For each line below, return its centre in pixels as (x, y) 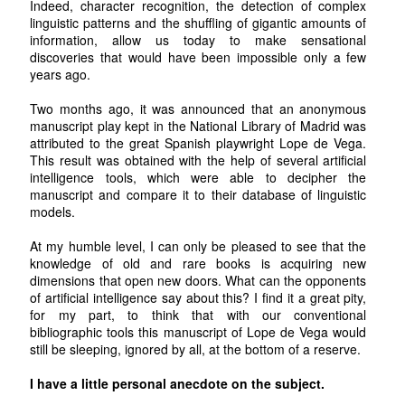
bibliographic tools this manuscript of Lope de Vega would (198, 331)
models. (53, 211)
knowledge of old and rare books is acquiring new (198, 263)
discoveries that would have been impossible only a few (198, 57)
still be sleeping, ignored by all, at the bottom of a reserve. (196, 348)
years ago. (61, 74)
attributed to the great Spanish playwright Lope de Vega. (198, 142)
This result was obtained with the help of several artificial (198, 160)
